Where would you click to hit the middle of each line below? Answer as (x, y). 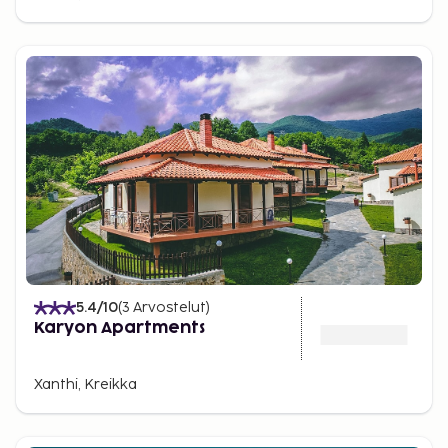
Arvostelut (169, 307)
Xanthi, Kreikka (85, 384)
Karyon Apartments (119, 328)
